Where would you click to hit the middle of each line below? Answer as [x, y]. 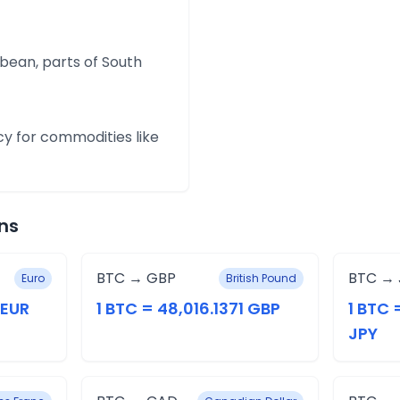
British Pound [262, 278]
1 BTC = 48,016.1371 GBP [188, 308]
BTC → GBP [136, 278]
